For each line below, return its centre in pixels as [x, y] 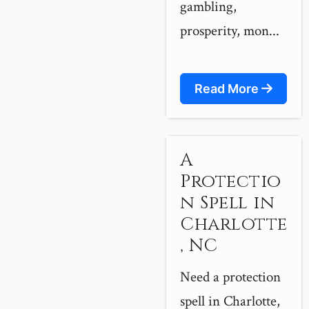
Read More [228, 89]
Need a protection [230, 277]
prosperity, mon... [230, 31]
